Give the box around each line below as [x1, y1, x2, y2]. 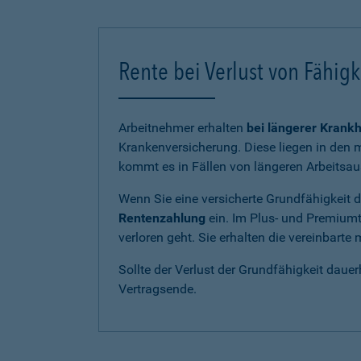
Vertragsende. [118, 281, 197, 297]
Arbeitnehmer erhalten [118, 120, 243, 135]
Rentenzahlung [118, 210, 205, 226]
